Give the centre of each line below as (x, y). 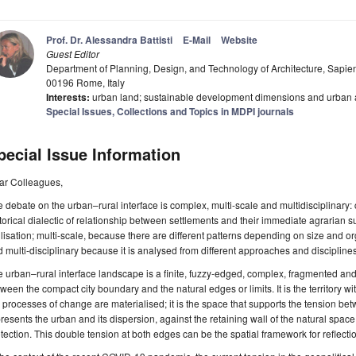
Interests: (68, 97)
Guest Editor (73, 54)
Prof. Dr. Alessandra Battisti (109, 40)
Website (239, 40)
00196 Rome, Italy (85, 83)
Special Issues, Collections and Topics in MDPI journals (170, 112)
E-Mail (197, 40)
